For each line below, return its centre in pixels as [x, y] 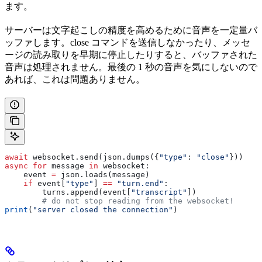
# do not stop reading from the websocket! [119, 201]
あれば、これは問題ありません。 [75, 80]
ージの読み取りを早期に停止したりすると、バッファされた [131, 55]
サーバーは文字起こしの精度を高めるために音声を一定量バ [131, 30]
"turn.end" [138, 184]
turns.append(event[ [68, 192]
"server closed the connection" [103, 210]
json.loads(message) [103, 175]
